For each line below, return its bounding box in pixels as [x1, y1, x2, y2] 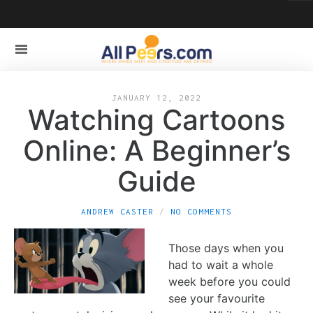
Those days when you [168, 241, 284, 255]
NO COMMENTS [170, 207, 232, 216]
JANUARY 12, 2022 [112, 93, 201, 102]
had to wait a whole [168, 258, 274, 272]
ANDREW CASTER [81, 207, 154, 216]
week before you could [168, 275, 291, 289]
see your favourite [168, 291, 265, 305]
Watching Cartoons [28, 103, 285, 137]
